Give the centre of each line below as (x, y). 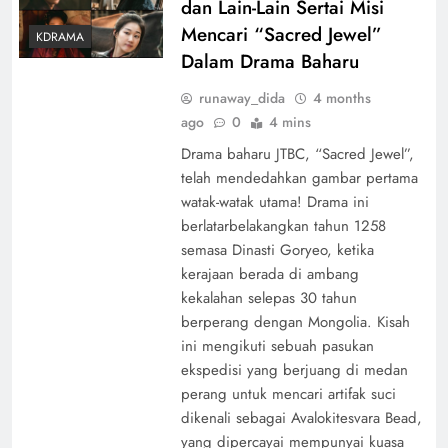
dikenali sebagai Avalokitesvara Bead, (301, 417)
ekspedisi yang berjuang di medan (294, 369)
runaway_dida (241, 97)
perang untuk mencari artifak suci (288, 393)
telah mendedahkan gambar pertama (299, 177)
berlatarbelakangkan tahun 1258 (283, 225)
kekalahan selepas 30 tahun (268, 297)
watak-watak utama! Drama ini (274, 201)
